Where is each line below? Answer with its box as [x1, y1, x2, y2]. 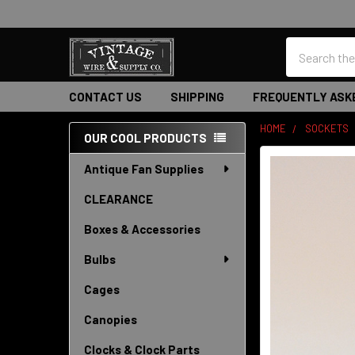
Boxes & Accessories [84, 222, 200, 236]
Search [286, 39, 323, 54]
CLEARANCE [84, 192, 153, 206]
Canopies [84, 312, 137, 326]
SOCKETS [305, 122, 349, 135]
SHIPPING [170, 90, 224, 104]
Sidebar [69, 151, 148, 179]
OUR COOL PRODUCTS [84, 131, 207, 145]
